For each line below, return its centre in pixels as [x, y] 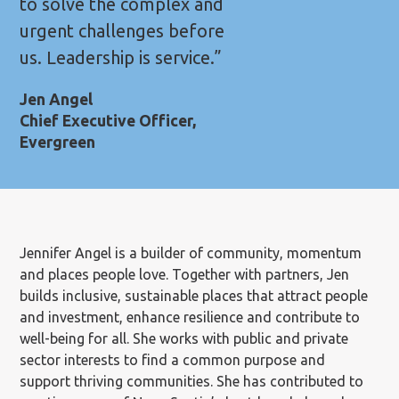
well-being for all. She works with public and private [184, 338]
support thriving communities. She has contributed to [192, 381]
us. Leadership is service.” [121, 57]
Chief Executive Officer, [108, 120]
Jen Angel [57, 99]
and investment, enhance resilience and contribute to [190, 317]
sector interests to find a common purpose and [173, 359]
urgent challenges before [122, 30]
